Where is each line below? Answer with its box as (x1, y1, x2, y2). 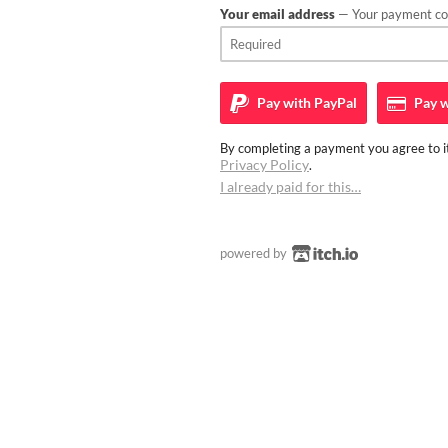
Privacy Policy (220, 156, 309, 173)
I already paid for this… (220, 178, 361, 195)
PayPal (311, 94, 357, 111)
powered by (220, 245, 290, 261)
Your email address (220, 6, 335, 22)
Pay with (254, 94, 311, 111)
